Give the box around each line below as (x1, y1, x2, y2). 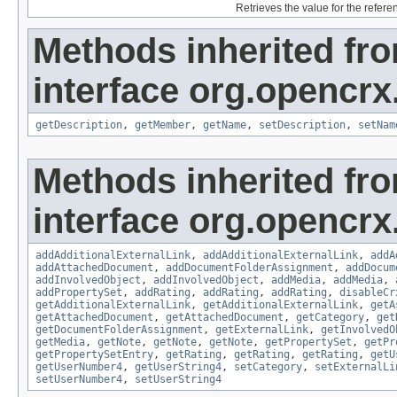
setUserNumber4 (35, 373, 122, 386)
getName (203, 119, 246, 132)
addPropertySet (35, 286, 122, 300)
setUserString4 (135, 373, 222, 386)
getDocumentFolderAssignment (35, 323, 203, 337)
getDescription (35, 119, 122, 132)
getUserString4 (135, 361, 222, 374)
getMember (135, 119, 191, 132)
